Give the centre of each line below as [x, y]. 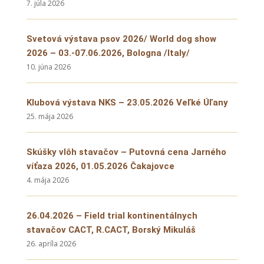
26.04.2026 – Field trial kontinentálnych [112, 216]
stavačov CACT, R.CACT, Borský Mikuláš [111, 230]
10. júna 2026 [48, 67]
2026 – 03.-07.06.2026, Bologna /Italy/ [108, 53]
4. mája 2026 [47, 180]
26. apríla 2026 [51, 244]
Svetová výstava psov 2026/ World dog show [121, 39]
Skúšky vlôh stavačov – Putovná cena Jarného [126, 152]
